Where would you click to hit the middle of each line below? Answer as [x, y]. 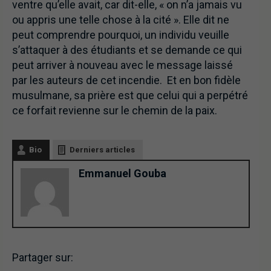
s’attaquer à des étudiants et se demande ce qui [127, 50]
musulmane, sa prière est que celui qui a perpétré [130, 96]
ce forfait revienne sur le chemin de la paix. [115, 111]
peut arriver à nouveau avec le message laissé [122, 65]
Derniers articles [102, 150]
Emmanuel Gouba [122, 174]
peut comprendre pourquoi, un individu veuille [121, 35]
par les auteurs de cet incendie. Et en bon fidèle [126, 80]
